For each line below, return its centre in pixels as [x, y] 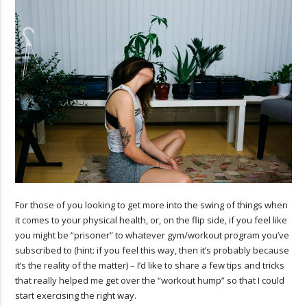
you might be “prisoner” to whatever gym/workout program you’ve [152, 235]
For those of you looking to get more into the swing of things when [152, 205]
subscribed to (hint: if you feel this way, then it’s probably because [152, 250]
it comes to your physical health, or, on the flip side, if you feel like [151, 220]
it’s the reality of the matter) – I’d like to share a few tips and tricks [150, 266]
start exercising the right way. [76, 296]
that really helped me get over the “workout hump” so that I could [150, 281]
